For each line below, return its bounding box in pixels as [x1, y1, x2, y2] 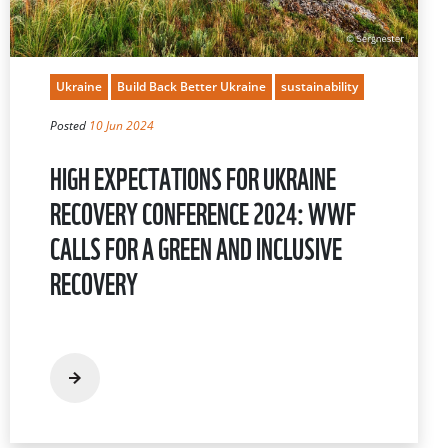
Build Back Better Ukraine [117, 77, 266, 95]
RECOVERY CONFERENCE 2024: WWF [50, 188, 356, 234]
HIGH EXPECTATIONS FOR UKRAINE [50, 153, 336, 199]
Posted [50, 116, 89, 134]
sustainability [281, 77, 358, 95]
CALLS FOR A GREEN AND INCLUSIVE [50, 223, 342, 269]
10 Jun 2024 [89, 116, 154, 134]
